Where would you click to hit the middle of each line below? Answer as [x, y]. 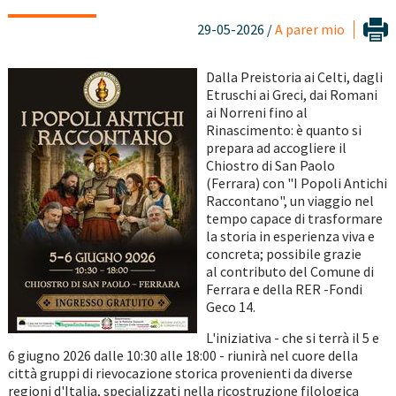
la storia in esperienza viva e [290, 236]
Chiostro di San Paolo [270, 166]
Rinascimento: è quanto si [283, 130]
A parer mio [310, 30]
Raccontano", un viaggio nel [289, 201]
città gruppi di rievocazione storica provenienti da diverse [180, 373]
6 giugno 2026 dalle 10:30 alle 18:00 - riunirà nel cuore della [183, 356]
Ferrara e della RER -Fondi [284, 289]
